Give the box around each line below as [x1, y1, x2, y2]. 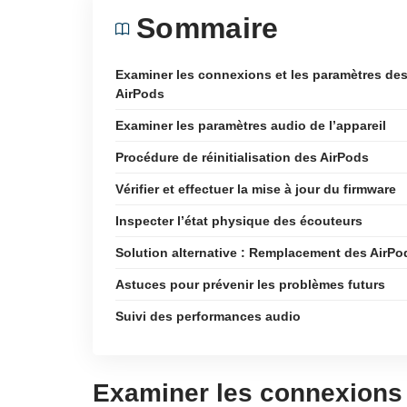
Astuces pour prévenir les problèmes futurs [115, 277, 385, 292]
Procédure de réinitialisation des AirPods [115, 150, 369, 164]
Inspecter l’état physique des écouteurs [115, 213, 362, 228]
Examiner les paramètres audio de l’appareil [115, 118, 386, 133]
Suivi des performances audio [115, 309, 301, 323]
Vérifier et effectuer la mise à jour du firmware [115, 182, 396, 196]
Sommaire [136, 12, 279, 45]
